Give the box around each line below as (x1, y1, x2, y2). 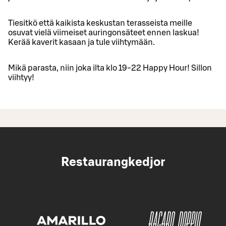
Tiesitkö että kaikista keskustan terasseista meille (8, 19, 192, 27)
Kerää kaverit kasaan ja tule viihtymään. (8, 38, 155, 46)
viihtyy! (8, 73, 34, 82)
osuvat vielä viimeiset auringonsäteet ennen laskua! (8, 28, 199, 37)
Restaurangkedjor (61, 156, 165, 168)
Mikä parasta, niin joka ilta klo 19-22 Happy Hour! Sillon (8, 64, 212, 72)
